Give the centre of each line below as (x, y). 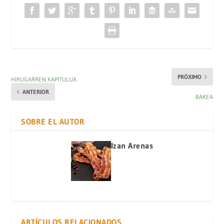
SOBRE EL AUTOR (53, 122)
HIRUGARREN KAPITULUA (44, 79)
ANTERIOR (36, 92)
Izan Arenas (132, 146)
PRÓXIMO (189, 77)
